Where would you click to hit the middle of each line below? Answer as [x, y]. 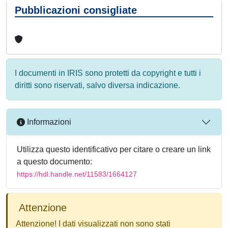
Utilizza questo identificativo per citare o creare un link [114, 149]
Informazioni [48, 122]
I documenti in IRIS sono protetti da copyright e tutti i [108, 73]
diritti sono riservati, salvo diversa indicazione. [97, 85]
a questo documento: [54, 161]
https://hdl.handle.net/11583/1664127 [77, 174]
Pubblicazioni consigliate [76, 10]
